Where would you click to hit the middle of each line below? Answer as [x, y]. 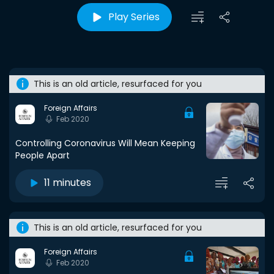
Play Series [134, 17]
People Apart [43, 155]
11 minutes [68, 183]
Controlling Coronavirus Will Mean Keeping [105, 143]
